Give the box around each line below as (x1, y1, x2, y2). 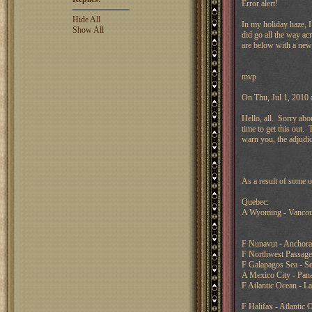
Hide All (72, 15, 100, 24)
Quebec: (241, 197, 269, 207)
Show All (72, 25, 104, 35)
